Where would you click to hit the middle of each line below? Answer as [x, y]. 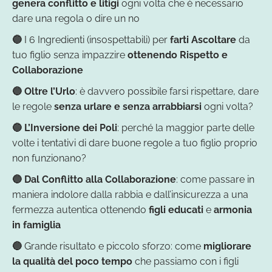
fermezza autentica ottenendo [80, 209]
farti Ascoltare [203, 39]
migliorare [227, 246]
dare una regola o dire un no [76, 18]
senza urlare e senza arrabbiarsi [128, 106]
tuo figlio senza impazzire [70, 55]
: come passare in [215, 179]
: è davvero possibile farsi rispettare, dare [167, 91]
